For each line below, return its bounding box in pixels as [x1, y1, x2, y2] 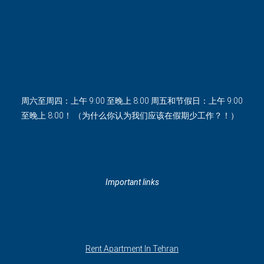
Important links [105, 177, 159, 187]
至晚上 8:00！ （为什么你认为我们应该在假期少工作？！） [21, 111, 239, 121]
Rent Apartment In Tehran [85, 244, 179, 254]
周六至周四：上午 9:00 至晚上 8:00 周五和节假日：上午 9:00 [21, 96, 243, 106]
